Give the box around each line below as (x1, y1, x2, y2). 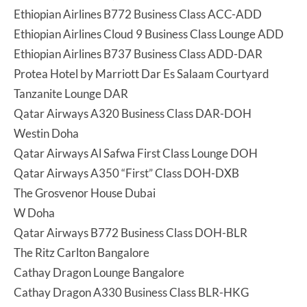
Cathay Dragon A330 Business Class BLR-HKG (14, 284, 249, 299)
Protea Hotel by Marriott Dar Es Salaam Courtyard (14, 66, 269, 81)
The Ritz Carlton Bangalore (14, 245, 149, 260)
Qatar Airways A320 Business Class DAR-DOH (14, 106, 251, 121)
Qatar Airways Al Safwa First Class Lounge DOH (14, 145, 258, 160)
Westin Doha (14, 125, 79, 140)
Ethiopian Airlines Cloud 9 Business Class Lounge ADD (14, 26, 284, 41)
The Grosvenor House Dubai (14, 185, 156, 200)
